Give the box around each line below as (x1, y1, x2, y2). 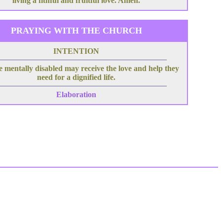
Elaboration (56, 90, 96, 99)
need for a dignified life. (37, 73, 115, 81)
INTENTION (53, 47, 99, 55)
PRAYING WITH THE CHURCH (10, 26, 142, 36)
